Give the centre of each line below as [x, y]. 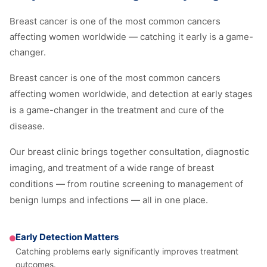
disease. [27, 126]
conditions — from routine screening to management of [126, 184]
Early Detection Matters [67, 237]
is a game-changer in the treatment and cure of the [117, 110]
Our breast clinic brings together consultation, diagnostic [129, 151]
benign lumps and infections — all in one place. [109, 200]
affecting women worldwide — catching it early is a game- [131, 36]
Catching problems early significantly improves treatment [127, 251]
